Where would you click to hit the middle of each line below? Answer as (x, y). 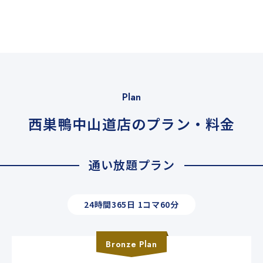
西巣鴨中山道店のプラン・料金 (131, 128)
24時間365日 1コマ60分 (131, 209)
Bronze (121, 249)
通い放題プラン (131, 169)
